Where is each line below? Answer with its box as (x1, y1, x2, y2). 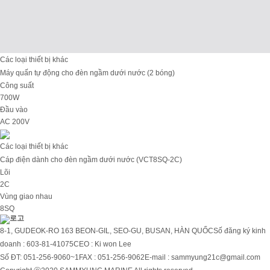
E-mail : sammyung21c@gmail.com (145, 253, 260, 262)
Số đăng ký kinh (213, 227, 266, 235)
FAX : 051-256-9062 (79, 253, 145, 262)
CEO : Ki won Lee (74, 240, 131, 248)
